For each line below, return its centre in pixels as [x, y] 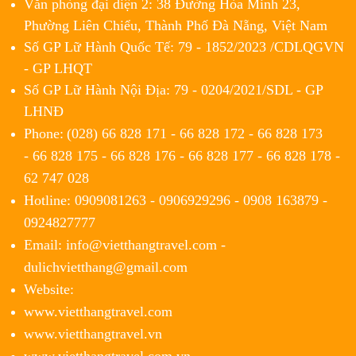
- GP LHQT [58, 68]
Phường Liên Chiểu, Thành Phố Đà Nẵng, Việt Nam [176, 25]
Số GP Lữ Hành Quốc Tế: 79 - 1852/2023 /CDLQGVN [184, 46]
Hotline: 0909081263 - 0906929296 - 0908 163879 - [176, 200]
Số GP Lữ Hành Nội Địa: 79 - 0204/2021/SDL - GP [173, 89]
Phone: [44, 133]
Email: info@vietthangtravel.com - [125, 244]
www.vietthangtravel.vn [93, 333]
